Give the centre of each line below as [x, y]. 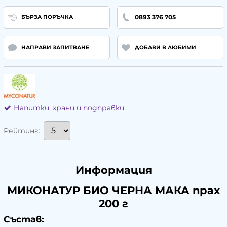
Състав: [24, 219]
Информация [113, 170]
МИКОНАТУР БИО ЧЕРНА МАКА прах [113, 190]
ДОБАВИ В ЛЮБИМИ [165, 47]
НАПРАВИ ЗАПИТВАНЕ [55, 47]
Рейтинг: [22, 130]
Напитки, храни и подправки [69, 108]
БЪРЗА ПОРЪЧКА [47, 17]
